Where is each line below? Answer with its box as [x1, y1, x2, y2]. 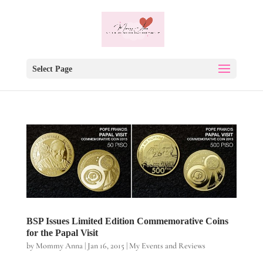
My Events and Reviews [129, 240, 205, 251]
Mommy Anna [35, 240, 83, 251]
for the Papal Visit [26, 227, 98, 238]
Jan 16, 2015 [87, 240, 124, 251]
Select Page [32, 65, 72, 73]
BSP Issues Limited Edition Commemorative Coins [26, 215, 228, 226]
